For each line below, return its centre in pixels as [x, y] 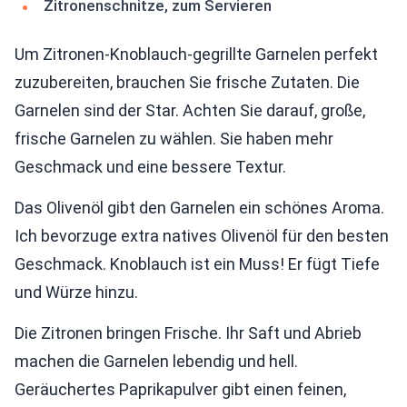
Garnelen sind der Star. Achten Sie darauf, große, [190, 110]
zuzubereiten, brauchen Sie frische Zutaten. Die [187, 82]
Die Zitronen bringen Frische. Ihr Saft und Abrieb [188, 333]
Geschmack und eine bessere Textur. [150, 167]
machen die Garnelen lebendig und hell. [156, 361]
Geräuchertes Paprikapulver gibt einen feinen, [180, 389]
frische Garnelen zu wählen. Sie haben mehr [174, 139]
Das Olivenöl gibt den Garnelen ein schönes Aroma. [199, 208]
